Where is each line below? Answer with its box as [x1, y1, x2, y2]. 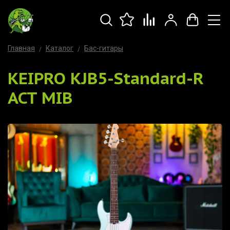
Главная [8, 44, 35, 53]
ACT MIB [8, 86, 72, 108]
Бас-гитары [84, 44, 123, 53]
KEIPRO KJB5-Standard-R [8, 67, 204, 89]
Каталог [46, 44, 73, 53]
